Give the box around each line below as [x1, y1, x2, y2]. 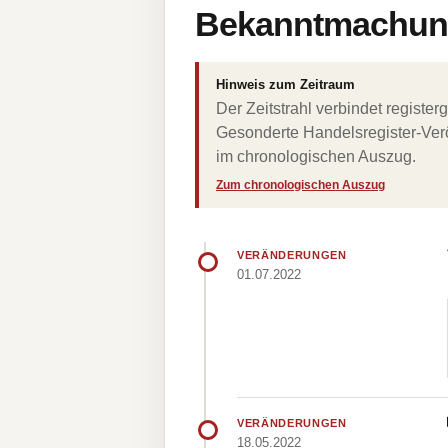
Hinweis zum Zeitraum [216, 77, 355, 92]
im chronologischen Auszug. [216, 148, 416, 165]
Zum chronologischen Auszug [216, 178, 385, 192]
